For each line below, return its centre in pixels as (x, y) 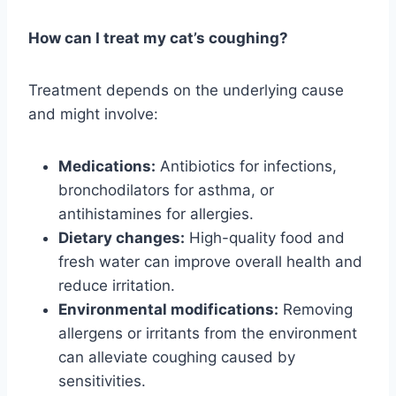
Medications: (107, 167)
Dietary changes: (122, 238)
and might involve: (93, 114)
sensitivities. (102, 381)
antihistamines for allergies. (156, 214)
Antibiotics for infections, (246, 167)
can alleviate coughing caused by (177, 358)
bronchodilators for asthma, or (166, 190)
